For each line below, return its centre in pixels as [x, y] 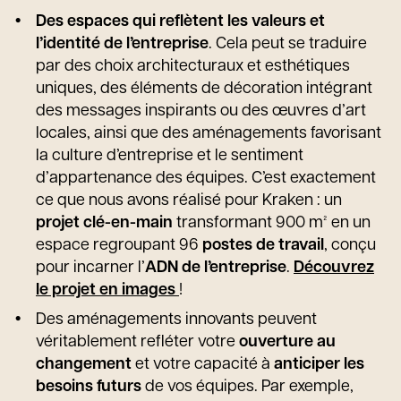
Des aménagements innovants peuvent [176, 320]
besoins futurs [89, 387]
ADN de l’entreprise [216, 268]
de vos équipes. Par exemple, [247, 387]
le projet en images [107, 290]
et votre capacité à [205, 365]
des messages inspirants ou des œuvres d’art [201, 111]
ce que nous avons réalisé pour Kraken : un [189, 201]
